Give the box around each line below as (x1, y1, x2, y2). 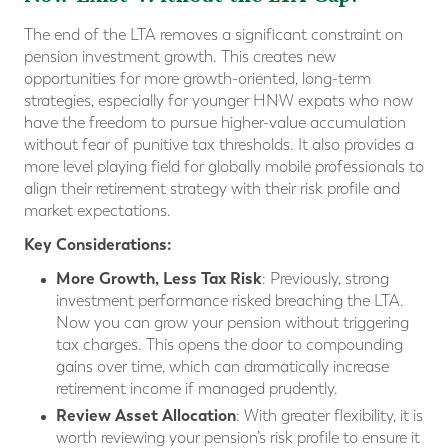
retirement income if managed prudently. (56, 379, 338, 399)
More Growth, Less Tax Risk (56, 268, 262, 290)
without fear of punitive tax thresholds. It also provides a (24, 135, 414, 155)
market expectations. (24, 201, 171, 221)
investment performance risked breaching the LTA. (56, 291, 404, 311)
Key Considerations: (24, 234, 171, 256)
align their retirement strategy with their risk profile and (24, 179, 400, 199)
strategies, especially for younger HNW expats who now (24, 91, 413, 111)
